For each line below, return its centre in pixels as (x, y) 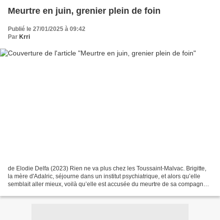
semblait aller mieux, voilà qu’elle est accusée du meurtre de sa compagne (107, 184)
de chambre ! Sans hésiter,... (45, 192)
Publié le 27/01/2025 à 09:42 (47, 29)
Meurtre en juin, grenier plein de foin (84, 11)
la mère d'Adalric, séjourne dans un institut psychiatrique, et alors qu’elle (104, 176)
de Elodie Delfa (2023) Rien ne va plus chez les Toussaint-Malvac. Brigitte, (107, 168)
